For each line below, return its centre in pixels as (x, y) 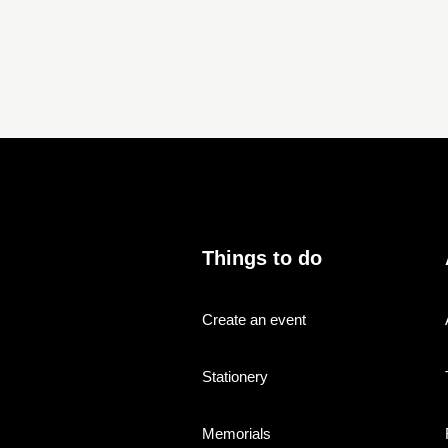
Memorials (236, 433)
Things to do (261, 257)
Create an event (253, 319)
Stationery (234, 376)
